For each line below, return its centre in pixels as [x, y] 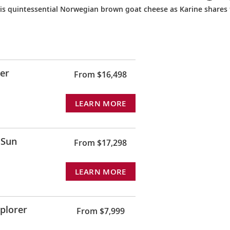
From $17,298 [101, 142]
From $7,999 [100, 211]
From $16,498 [101, 74]
